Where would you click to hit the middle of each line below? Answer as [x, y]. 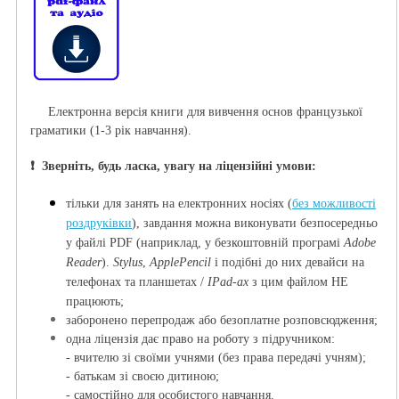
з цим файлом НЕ [300, 282]
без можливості [334, 204]
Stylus [128, 263]
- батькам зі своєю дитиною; [142, 377]
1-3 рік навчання [139, 131]
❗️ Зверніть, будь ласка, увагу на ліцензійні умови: [173, 167]
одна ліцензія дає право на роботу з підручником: [200, 339]
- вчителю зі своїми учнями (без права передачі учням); [216, 358]
